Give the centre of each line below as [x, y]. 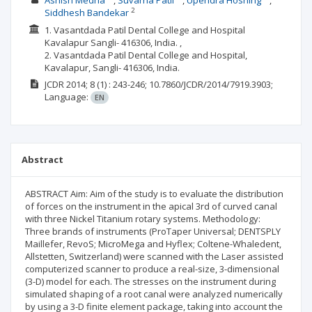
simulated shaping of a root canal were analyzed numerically [154, 294]
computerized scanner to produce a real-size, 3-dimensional [152, 269]
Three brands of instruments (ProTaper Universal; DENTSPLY [153, 231]
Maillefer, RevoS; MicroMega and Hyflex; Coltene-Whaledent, [153, 244]
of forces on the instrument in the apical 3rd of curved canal [151, 206]
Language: [67, 97]
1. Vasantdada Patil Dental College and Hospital [145, 30]
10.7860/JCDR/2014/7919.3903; [211, 84]
